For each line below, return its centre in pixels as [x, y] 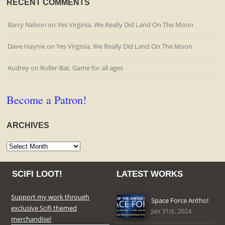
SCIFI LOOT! [37, 174]
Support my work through [50, 197]
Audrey [19, 68]
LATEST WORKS [150, 174]
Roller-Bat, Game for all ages [82, 68]
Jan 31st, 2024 [172, 211]
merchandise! [31, 219]
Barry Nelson [27, 25]
